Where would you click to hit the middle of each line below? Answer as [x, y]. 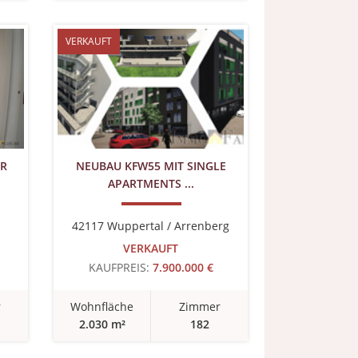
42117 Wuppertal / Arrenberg [151, 226]
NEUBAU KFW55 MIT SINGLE [151, 166]
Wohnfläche [102, 306]
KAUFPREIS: [119, 267]
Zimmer [199, 306]
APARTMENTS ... [151, 183]
